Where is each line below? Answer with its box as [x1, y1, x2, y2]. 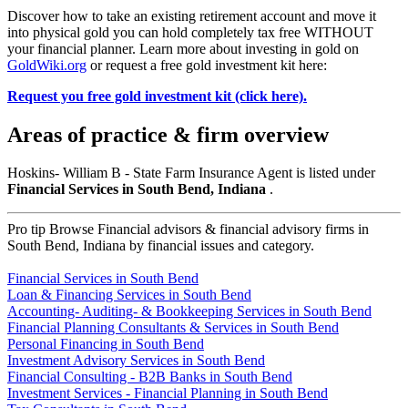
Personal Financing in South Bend [7, 336, 204, 352]
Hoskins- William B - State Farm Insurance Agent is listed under [7, 165, 375, 181]
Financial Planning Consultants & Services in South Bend [7, 320, 339, 336]
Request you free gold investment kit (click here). [7, 87, 307, 104]
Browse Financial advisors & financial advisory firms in [46, 221, 369, 238]
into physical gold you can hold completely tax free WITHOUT [7, 24, 373, 40]
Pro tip [7, 221, 46, 238]
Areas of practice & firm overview [7, 122, 329, 147]
